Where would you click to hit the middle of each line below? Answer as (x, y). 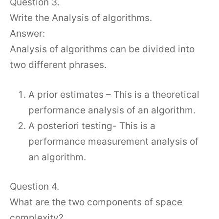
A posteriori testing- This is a (92, 126)
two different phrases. (58, 65)
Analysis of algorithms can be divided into (102, 49)
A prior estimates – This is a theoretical (114, 94)
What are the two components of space (96, 202)
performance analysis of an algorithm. (112, 110)
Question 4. (34, 186)
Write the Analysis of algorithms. (81, 18)
